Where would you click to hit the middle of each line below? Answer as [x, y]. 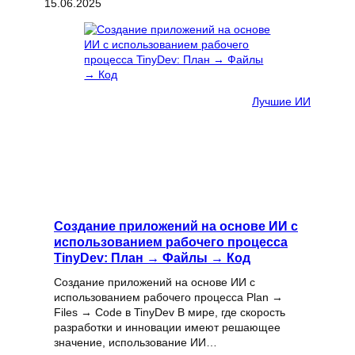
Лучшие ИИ [281, 101]
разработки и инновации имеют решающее [167, 328]
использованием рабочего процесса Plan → [168, 298]
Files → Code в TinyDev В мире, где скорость [170, 313]
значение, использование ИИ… [136, 343]
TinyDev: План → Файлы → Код [152, 258]
